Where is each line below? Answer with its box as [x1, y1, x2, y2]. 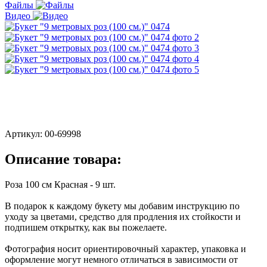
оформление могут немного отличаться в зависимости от [5, 254, 238, 265]
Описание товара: [5, 151, 122, 167]
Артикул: [5, 128, 45, 139]
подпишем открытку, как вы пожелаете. [5, 222, 167, 232]
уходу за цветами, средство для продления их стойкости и [5, 211, 241, 222]
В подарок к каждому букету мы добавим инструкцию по [5, 200, 240, 211]
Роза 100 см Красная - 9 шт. [5, 179, 116, 190]
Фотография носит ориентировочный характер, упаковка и [5, 243, 246, 254]
